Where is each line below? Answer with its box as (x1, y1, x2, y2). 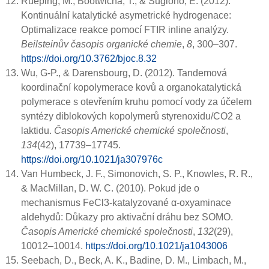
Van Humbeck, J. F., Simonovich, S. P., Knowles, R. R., (21, 169, 253, 180)
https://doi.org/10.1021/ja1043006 (85, 241, 228, 252)
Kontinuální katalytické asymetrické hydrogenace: (21, 10, 231, 21)
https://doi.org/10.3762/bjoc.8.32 (21, 53, 157, 64)
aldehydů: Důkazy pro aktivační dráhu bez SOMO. (21, 212, 233, 223)
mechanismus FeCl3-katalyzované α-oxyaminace (21, 198, 231, 208)
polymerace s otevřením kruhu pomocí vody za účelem (21, 97, 252, 107)
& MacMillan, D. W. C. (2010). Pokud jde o (21, 183, 199, 194)
